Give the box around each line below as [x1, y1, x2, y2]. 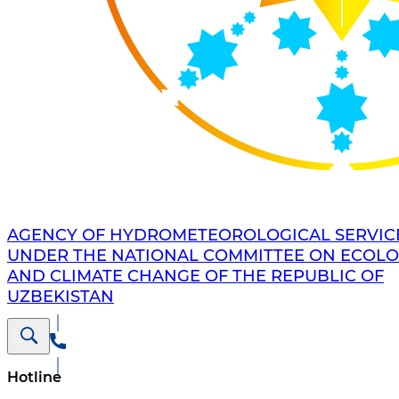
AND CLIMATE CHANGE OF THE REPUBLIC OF [7, 266, 384, 287]
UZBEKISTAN [7, 287, 114, 307]
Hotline [7, 369, 61, 387]
